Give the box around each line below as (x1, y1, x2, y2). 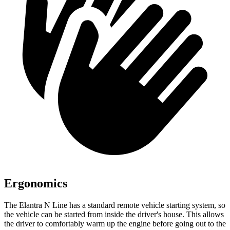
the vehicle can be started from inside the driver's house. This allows (4, 209, 224, 219)
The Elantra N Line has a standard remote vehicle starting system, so (4, 200, 225, 209)
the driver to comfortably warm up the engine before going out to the (4, 219, 226, 228)
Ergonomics (4, 176, 67, 190)
